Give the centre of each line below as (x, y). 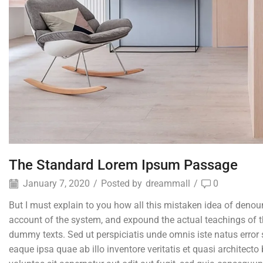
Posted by (122, 184)
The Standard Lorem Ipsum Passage (123, 165)
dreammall (168, 184)
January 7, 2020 (55, 184)
